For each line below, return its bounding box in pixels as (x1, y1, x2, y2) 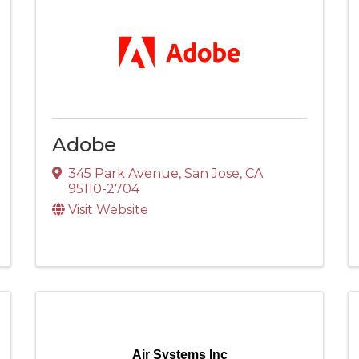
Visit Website (68, 201, 148, 217)
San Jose (184, 165, 240, 181)
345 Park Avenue (68, 165, 179, 181)
